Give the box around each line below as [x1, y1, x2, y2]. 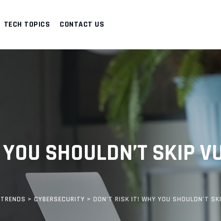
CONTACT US [60, 19, 104, 30]
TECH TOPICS [3, 19, 50, 30]
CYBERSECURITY [34, 195, 85, 204]
